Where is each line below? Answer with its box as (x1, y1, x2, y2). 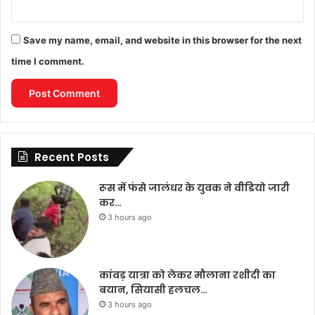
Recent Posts (34, 149, 109, 165)
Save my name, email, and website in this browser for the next (23, 34, 302, 46)
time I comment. (11, 55, 84, 67)
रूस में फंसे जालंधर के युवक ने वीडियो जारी (99, 180, 290, 195)
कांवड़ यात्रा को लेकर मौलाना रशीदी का (99, 267, 276, 282)
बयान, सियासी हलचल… (99, 282, 207, 297)
